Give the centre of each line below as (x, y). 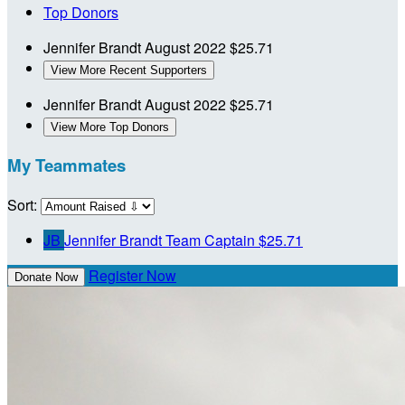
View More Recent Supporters (129, 70)
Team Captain (210, 240)
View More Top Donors (110, 127)
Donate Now (46, 278)
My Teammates (66, 165)
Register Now (132, 276)
